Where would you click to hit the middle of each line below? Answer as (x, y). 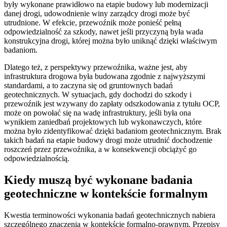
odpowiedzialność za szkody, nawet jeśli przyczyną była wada (104, 31)
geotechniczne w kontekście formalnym (106, 193)
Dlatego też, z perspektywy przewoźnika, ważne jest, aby (96, 67)
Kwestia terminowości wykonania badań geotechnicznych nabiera (110, 215)
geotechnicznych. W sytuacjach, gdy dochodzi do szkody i (98, 94)
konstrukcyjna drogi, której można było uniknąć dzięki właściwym (110, 41)
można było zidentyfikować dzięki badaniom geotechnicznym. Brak (113, 131)
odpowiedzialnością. (37, 158)
